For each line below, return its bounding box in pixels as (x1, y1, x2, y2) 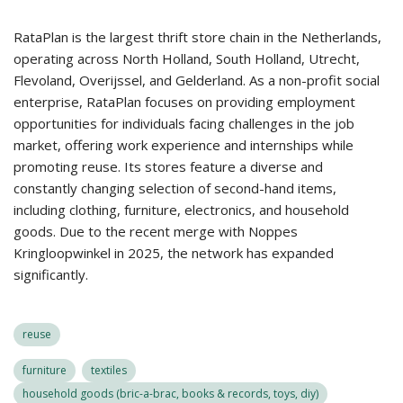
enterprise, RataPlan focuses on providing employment (13, 93, 355, 111)
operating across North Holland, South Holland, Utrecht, (13, 49, 360, 67)
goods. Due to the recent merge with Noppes (13, 222, 298, 240)
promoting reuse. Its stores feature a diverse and (13, 157, 323, 175)
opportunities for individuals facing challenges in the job (13, 114, 354, 132)
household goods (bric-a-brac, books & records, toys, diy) (22, 386, 318, 401)
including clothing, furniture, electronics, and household (13, 201, 349, 219)
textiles (91, 363, 127, 378)
